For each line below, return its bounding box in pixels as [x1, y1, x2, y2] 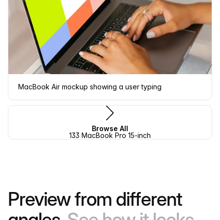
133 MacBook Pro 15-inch [69, 131, 151, 139]
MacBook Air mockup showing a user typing [18, 82, 162, 91]
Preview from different [8, 188, 182, 210]
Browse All [92, 124, 128, 133]
